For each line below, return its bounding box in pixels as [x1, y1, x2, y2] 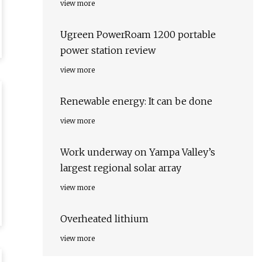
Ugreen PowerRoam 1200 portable [60, 29, 216, 41]
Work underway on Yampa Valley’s [60, 146, 215, 158]
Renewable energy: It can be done [60, 95, 212, 108]
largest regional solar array [60, 162, 181, 174]
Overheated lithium [60, 213, 149, 225]
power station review [60, 44, 156, 57]
